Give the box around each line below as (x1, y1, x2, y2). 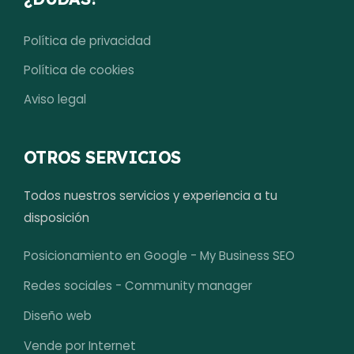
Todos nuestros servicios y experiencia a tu (24, 187, 277, 204)
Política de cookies (24, 62, 134, 78)
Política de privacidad (24, 32, 151, 49)
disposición (24, 209, 89, 226)
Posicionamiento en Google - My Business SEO (24, 247, 295, 264)
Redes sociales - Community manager (24, 277, 252, 294)
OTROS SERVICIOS (24, 147, 181, 168)
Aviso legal (24, 91, 86, 107)
